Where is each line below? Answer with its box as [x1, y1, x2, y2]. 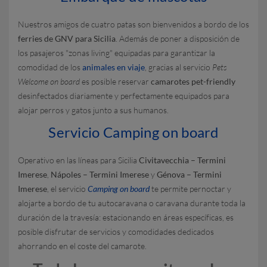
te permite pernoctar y [150, 184, 231, 194]
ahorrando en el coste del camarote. [18, 241, 147, 251]
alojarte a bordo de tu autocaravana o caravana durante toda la [18, 198, 246, 208]
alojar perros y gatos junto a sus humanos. [18, 105, 169, 115]
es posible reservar [80, 76, 151, 86]
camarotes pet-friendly [151, 76, 235, 86]
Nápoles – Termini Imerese [51, 169, 149, 179]
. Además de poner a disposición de [116, 33, 240, 44]
